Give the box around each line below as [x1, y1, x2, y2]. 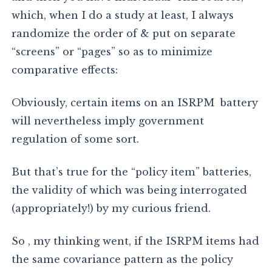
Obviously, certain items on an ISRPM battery [12, 97, 259, 109]
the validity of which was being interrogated [12, 184, 248, 197]
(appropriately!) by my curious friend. [12, 202, 211, 215]
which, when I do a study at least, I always [12, 9, 234, 22]
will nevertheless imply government [12, 115, 205, 127]
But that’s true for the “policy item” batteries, [12, 166, 252, 178]
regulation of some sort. [12, 133, 140, 146]
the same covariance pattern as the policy [12, 253, 234, 266]
